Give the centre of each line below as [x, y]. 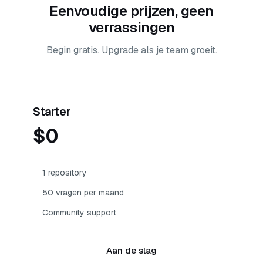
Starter [52, 112]
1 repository [65, 173]
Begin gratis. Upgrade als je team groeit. [131, 50]
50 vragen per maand [83, 193]
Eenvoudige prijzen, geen [131, 11]
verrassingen [131, 27]
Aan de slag [131, 250]
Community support [79, 213]
